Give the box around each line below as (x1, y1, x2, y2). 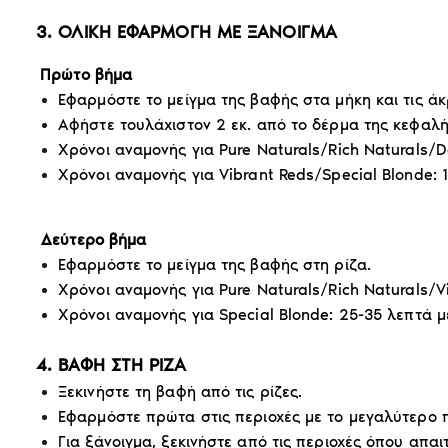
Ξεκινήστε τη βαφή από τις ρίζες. (58, 381, 303, 401)
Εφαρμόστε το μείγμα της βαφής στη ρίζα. (58, 254, 371, 274)
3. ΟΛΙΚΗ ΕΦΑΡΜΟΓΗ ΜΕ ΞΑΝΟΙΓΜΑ (36, 20, 337, 43)
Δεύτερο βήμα (41, 229, 147, 249)
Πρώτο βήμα (40, 64, 133, 84)
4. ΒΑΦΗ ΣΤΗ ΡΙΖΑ (36, 353, 187, 376)
